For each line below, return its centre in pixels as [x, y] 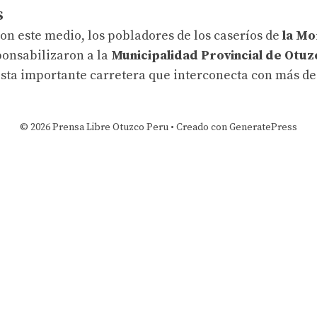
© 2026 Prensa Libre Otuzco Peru [94, 127]
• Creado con [199, 127]
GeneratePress [263, 127]
